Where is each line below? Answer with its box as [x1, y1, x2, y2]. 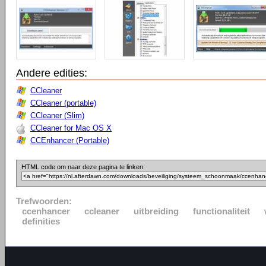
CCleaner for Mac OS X [30, 123, 112, 132]
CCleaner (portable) [30, 99, 96, 107]
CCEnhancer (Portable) [30, 136, 109, 145]
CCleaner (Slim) [30, 111, 84, 120]
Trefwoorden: [16, 196, 72, 206]
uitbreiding [134, 206, 179, 216]
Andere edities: [16, 67, 87, 79]
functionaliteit [193, 206, 250, 216]
